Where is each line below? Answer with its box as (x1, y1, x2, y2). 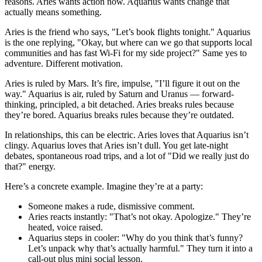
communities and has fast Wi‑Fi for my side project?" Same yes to (5, 48, 247, 58)
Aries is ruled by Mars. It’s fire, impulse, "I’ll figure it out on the (5, 78, 240, 89)
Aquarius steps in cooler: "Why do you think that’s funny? (28, 233, 243, 243)
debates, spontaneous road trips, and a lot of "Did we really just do (5, 151, 249, 161)
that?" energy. (5, 161, 56, 172)
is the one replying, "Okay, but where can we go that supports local (5, 37, 252, 48)
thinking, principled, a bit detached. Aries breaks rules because (5, 99, 234, 110)
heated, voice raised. (28, 222, 103, 233)
